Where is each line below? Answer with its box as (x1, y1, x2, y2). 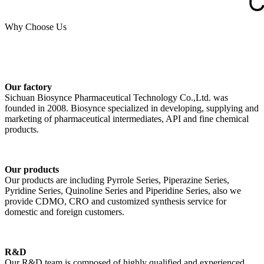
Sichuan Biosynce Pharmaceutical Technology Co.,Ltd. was (5, 92, 228, 103)
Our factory (5, 81, 52, 92)
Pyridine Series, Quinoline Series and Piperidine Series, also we (5, 185, 241, 196)
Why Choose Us (5, 21, 67, 32)
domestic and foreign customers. (5, 206, 124, 217)
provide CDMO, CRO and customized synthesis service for (5, 196, 226, 206)
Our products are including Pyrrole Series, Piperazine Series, (5, 174, 229, 185)
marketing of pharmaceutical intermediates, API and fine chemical (5, 113, 249, 124)
